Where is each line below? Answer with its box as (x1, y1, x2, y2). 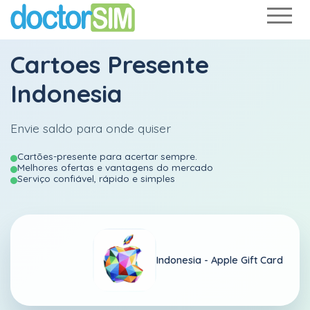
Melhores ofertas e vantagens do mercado (17, 161, 213, 173)
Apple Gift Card (211, 253, 283, 266)
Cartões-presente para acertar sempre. (17, 150, 197, 162)
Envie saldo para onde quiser (10, 120, 171, 136)
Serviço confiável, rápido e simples (17, 172, 175, 184)
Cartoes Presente (10, 49, 209, 80)
